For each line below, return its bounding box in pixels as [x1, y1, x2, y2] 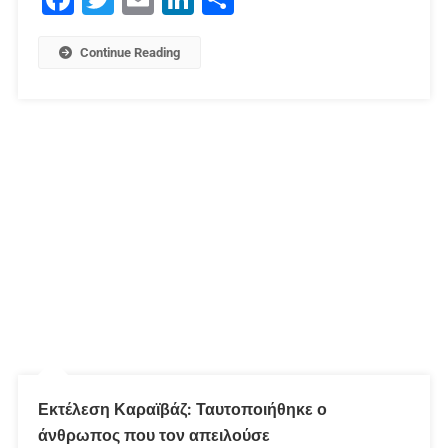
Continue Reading [79, 44, 180, 60]
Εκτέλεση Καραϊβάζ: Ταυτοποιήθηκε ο [37, 399, 327, 419]
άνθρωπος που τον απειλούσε [37, 425, 270, 445]
